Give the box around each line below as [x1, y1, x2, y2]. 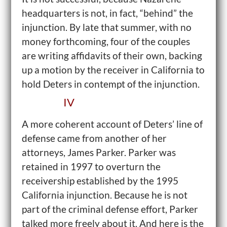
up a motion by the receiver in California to [21, 64, 205, 75]
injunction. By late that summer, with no [21, 21, 192, 33]
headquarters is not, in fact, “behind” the [21, 7, 193, 19]
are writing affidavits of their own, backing [21, 50, 202, 61]
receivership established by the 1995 [21, 175, 178, 186]
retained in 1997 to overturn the [21, 161, 161, 172]
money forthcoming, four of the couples [21, 35, 190, 47]
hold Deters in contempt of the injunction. [21, 78, 200, 90]
